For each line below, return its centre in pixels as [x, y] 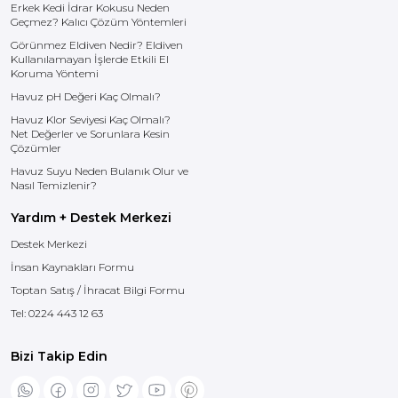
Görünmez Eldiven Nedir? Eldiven [97, 45]
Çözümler [36, 148]
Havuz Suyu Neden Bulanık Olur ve [99, 171]
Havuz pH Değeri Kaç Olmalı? [86, 96]
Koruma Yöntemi [55, 73]
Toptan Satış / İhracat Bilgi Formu [98, 290]
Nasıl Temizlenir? [54, 185]
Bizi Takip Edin [59, 356]
